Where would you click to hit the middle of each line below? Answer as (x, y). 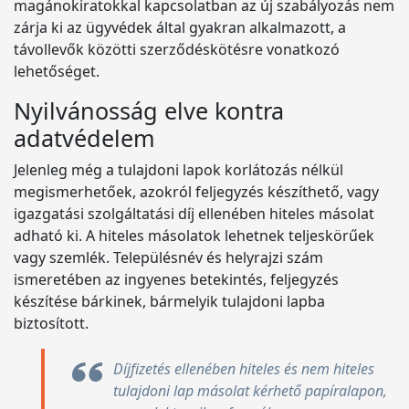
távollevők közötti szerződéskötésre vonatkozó (177, 49)
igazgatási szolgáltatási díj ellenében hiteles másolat (194, 214)
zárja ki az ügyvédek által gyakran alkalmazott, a (180, 27)
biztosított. (51, 323)
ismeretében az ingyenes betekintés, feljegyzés (176, 279)
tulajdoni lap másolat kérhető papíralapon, (250, 391)
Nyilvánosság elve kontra (149, 110)
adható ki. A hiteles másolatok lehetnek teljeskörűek (194, 236)
